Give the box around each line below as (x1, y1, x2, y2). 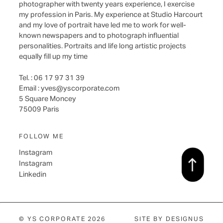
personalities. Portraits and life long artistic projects (19, 42, 186, 50)
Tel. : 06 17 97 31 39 (19, 74, 85, 82)
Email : (19, 85, 41, 92)
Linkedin (19, 171, 46, 178)
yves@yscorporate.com (41, 85, 119, 92)
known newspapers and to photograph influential (19, 32, 179, 39)
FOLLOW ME (19, 133, 64, 140)
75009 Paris (19, 106, 59, 113)
